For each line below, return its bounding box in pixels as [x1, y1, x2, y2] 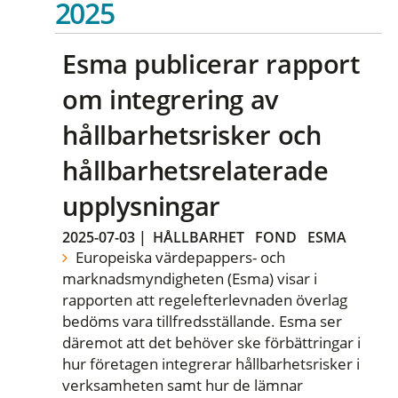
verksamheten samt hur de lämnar [62, 374, 304, 395]
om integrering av [62, 82, 279, 117]
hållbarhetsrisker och [62, 117, 322, 153]
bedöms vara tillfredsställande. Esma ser [62, 310, 343, 331]
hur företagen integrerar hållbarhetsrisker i [62, 353, 361, 374]
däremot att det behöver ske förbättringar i [62, 331, 362, 353]
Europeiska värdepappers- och [71, 246, 285, 267]
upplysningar [62, 188, 220, 224]
